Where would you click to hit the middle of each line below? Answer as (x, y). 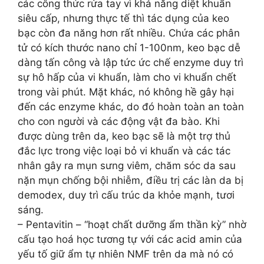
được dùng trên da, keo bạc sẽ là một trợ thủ (124, 136)
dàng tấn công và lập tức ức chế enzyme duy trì (131, 62)
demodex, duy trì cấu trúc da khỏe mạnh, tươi (126, 195)
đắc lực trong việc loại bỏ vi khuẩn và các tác (124, 151)
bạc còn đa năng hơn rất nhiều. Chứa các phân (129, 33)
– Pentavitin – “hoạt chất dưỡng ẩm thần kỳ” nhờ (132, 225)
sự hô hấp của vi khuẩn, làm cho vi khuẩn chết (127, 77)
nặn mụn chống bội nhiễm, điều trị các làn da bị (131, 180)
